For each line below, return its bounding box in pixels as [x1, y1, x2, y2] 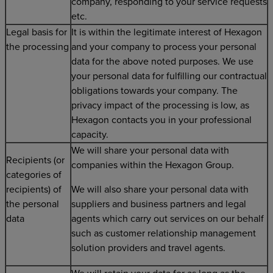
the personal [6, 198, 59, 210]
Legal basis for [6, 26, 67, 38]
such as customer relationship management [71, 227, 256, 239]
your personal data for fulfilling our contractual [71, 70, 267, 82]
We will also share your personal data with [71, 183, 249, 196]
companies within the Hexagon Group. [71, 159, 234, 171]
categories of [6, 169, 62, 181]
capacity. [71, 129, 108, 141]
